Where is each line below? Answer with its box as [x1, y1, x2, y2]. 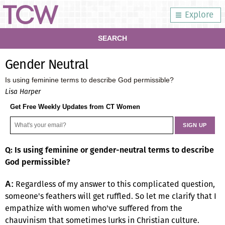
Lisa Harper [5, 86, 41, 96]
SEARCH [97, 34, 127, 42]
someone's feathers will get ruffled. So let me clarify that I [5, 190, 216, 202]
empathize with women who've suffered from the [5, 202, 182, 214]
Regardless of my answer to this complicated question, [14, 178, 215, 190]
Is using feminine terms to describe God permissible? [5, 75, 174, 84]
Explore [185, 9, 213, 21]
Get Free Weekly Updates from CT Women [10, 102, 140, 110]
